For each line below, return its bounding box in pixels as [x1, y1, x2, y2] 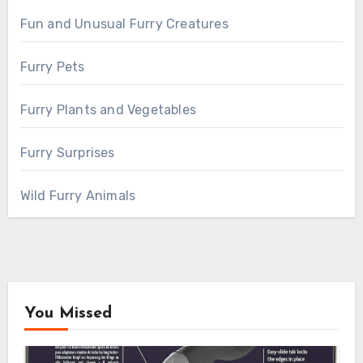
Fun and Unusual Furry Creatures [19, 15, 228, 32]
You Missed [23, 305, 112, 322]
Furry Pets [19, 58, 85, 75]
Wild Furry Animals [19, 187, 136, 203]
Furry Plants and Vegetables [19, 101, 196, 117]
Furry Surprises [19, 144, 115, 160]
